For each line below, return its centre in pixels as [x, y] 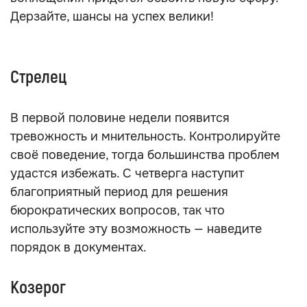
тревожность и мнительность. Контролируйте [145, 136]
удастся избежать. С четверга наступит [127, 173]
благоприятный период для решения [119, 192]
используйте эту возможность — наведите [136, 229]
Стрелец [38, 77]
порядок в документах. [78, 247]
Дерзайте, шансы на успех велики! [112, 16]
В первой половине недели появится [120, 118]
